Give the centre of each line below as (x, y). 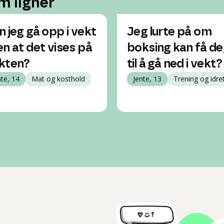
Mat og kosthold (58, 79)
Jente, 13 (147, 79)
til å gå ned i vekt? (174, 64)
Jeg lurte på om (169, 32)
